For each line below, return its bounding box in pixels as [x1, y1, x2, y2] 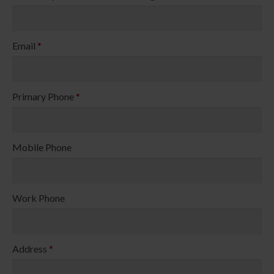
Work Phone [12, 191, 65, 204]
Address [12, 242, 49, 254]
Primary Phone [12, 90, 76, 102]
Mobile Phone [12, 141, 72, 153]
